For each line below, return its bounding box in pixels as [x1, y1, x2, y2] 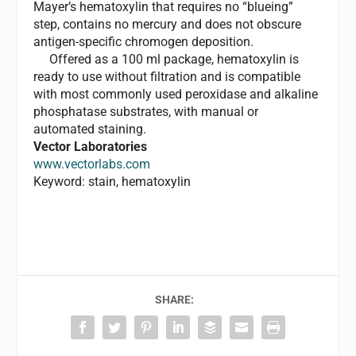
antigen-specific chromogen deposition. [33, 34, 254, 49]
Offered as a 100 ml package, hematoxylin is [33, 52, 300, 67]
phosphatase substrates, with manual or [33, 104, 259, 119]
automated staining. [33, 122, 147, 137]
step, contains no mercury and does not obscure [33, 17, 302, 32]
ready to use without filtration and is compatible [33, 69, 301, 84]
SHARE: [154, 292, 194, 306]
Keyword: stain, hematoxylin [33, 174, 192, 189]
